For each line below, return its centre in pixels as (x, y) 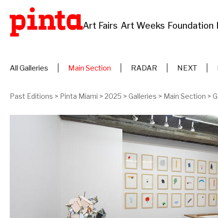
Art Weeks (144, 26)
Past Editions (31, 96)
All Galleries (29, 68)
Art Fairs (102, 26)
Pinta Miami (79, 96)
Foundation (192, 26)
